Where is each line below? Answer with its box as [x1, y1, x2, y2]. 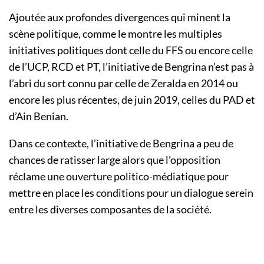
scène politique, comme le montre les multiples [9, 27, 222, 41]
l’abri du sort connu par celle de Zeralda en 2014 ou [9, 77, 238, 90]
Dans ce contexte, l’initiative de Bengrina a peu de [9, 137, 233, 150]
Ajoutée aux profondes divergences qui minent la [9, 11, 230, 24]
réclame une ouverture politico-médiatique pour [9, 170, 229, 183]
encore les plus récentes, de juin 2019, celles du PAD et [9, 93, 255, 107]
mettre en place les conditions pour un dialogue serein [9, 186, 253, 200]
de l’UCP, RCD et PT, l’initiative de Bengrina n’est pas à [9, 60, 254, 74]
